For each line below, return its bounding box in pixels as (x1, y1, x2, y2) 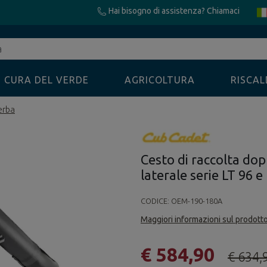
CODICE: (141, 197, 171, 205)
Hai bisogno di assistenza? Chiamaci (107, 6, 240, 15)
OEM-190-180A (171, 197, 222, 205)
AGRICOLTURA (125, 74, 195, 85)
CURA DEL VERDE (4, 74, 89, 85)
